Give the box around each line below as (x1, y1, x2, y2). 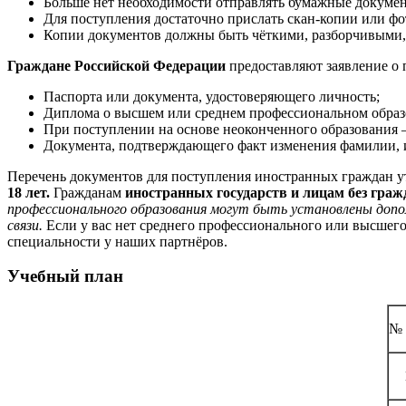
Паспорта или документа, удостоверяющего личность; (43, 88, 380, 104)
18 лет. (7, 184, 50, 200)
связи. (7, 217, 43, 233)
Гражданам (50, 184, 125, 200)
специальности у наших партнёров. (7, 233, 227, 249)
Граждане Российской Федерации (7, 57, 226, 73)
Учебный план (7, 266, 123, 286)
